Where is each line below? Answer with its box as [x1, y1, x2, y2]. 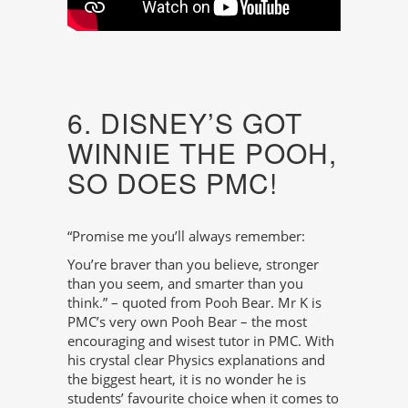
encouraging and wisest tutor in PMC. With [67, 331, 334, 350]
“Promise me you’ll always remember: [67, 226, 305, 245]
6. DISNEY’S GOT [67, 102, 302, 142]
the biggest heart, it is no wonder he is [67, 369, 306, 388]
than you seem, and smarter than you [67, 273, 303, 292]
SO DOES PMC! [67, 162, 278, 202]
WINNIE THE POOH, [67, 132, 337, 172]
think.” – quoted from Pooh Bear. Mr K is [67, 292, 321, 311]
